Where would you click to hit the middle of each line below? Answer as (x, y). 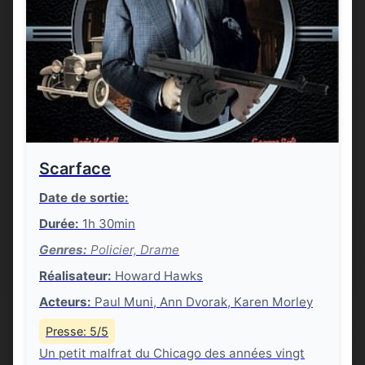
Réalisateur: (75, 276)
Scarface (75, 169)
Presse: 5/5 (77, 331)
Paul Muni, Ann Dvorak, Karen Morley (202, 302)
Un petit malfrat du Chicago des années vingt (172, 353)
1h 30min (107, 224)
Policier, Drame (133, 250)
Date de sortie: (84, 198)
